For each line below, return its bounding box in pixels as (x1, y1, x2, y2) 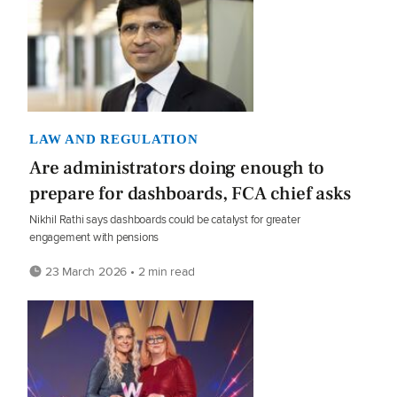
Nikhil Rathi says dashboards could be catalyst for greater (29, 211, 300, 229)
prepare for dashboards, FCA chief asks (29, 182, 351, 206)
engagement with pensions (29, 229, 160, 246)
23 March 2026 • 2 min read (42, 262, 195, 281)
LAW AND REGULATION (29, 132, 198, 147)
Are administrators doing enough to (29, 156, 325, 181)
